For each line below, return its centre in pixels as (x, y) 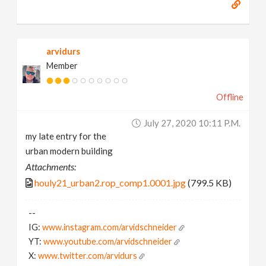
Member (62, 65)
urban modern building (69, 151)
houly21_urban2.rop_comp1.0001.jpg (110, 182)
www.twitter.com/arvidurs (88, 255)
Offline (229, 97)
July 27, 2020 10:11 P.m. (192, 123)
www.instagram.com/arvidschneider (110, 227)
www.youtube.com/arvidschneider (108, 241)
